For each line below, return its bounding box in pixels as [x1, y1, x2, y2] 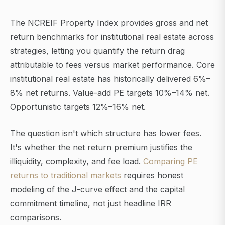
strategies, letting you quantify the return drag [10, 46, 185, 56]
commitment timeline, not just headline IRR [10, 198, 171, 209]
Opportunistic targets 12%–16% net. [10, 102, 146, 113]
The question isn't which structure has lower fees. [10, 128, 201, 139]
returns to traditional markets [10, 170, 121, 181]
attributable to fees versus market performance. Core [10, 60, 215, 70]
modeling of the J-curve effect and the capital [10, 184, 185, 195]
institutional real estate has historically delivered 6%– [10, 74, 210, 84]
